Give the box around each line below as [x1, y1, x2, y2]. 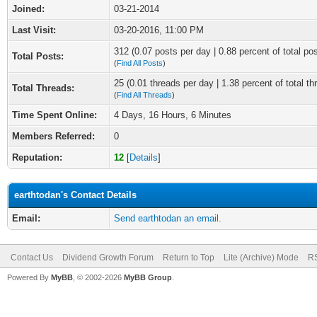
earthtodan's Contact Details [14, 190, 137, 200]
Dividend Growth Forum [62, 253, 154, 263]
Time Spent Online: [12, 110, 97, 120]
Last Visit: [12, 25, 56, 35]
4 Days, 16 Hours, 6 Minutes [114, 110, 231, 120]
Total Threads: [12, 83, 74, 93]
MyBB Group [124, 273, 172, 282]
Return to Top [163, 253, 214, 263]
